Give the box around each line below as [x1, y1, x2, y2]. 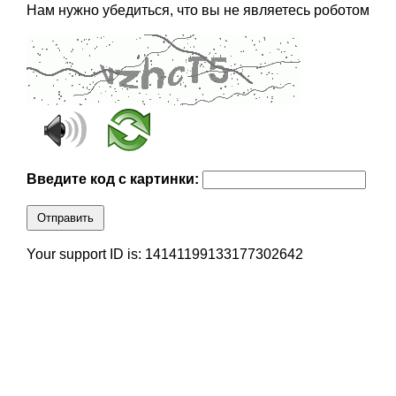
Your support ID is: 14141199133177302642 [26, 247, 303, 263]
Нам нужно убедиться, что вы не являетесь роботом [26, 3, 369, 19]
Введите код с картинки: [26, 171, 202, 187]
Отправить [36, 211, 94, 225]
